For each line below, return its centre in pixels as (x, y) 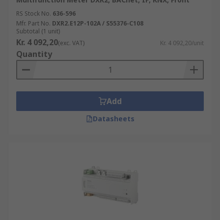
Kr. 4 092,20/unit (182, 43)
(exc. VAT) (71, 43)
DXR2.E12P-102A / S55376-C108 (98, 23)
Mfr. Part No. (33, 23)
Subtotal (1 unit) (38, 31)
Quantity (34, 54)
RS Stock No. (34, 14)
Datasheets (113, 119)
